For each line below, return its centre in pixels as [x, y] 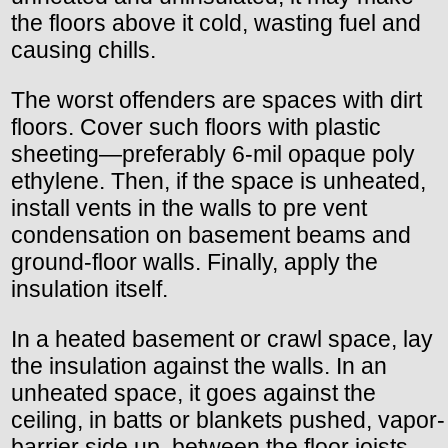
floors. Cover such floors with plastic [196, 127]
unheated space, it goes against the [193, 393]
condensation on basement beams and [211, 235]
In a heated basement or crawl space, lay [222, 339]
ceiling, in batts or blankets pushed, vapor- [228, 420]
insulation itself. [89, 289]
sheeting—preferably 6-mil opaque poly [213, 154]
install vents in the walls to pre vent [189, 208]
